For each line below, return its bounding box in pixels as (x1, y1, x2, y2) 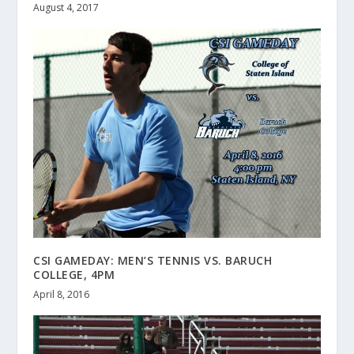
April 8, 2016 (33, 288, 90, 302)
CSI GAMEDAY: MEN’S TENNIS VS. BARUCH (33, 253, 273, 269)
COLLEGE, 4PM (33, 267, 115, 283)
